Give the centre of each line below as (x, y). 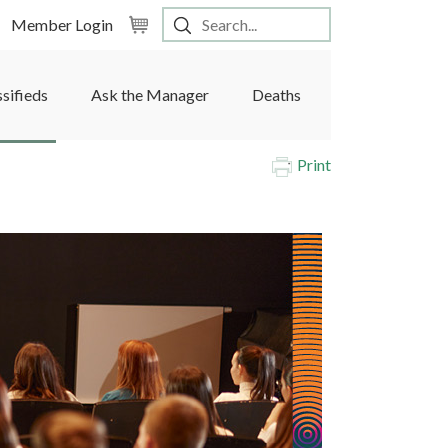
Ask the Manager (150, 94)
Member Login (62, 24)
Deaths (277, 94)
